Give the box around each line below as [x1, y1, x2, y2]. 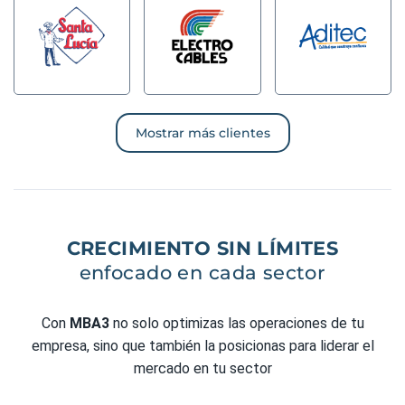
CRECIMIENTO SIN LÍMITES [66, 236, 339, 259]
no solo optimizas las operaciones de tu [108, 314, 364, 332]
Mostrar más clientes [135, 124, 270, 141]
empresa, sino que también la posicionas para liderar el [31, 336, 374, 354]
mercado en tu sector [133, 359, 272, 377]
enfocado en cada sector [79, 260, 326, 284]
